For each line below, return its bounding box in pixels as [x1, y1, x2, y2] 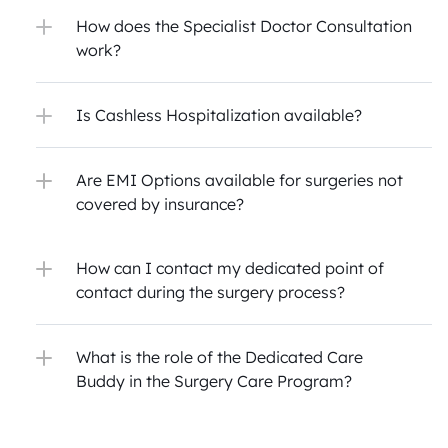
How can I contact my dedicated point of [76, 258, 384, 278]
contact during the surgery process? [76, 282, 345, 302]
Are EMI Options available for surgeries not [76, 170, 403, 190]
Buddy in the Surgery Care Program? [76, 371, 352, 391]
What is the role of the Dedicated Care [76, 347, 363, 367]
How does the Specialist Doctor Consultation [76, 16, 412, 36]
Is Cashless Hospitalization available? [76, 105, 362, 125]
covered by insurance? [76, 194, 244, 214]
